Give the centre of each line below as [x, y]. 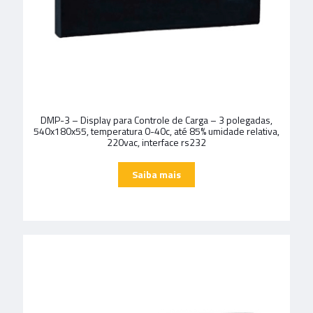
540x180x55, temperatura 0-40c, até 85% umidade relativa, [156, 131]
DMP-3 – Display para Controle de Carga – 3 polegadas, [156, 120]
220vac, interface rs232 [156, 142]
